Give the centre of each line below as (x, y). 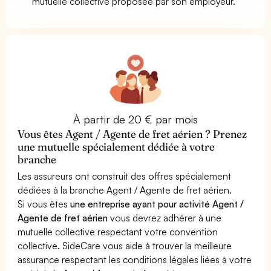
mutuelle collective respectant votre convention (118, 231)
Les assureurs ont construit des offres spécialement (125, 176)
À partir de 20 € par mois (135, 119)
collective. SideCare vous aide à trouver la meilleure (125, 245)
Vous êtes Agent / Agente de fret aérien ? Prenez (132, 134)
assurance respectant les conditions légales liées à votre (135, 259)
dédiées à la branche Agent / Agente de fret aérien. (125, 190)
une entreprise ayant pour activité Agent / (157, 204)
